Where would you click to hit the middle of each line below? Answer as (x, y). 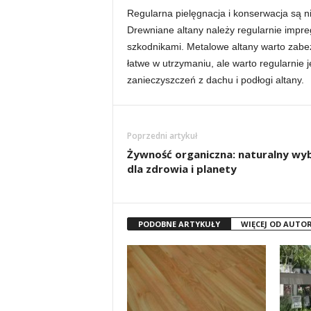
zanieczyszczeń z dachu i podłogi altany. (215, 80)
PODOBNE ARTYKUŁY (179, 224)
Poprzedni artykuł (162, 136)
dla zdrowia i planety (182, 169)
